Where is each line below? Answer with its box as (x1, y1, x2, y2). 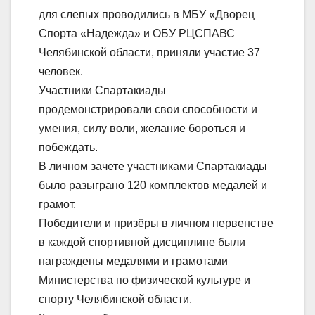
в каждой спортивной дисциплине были (39, 236, 245, 249)
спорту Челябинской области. (39, 293, 192, 306)
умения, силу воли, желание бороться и (39, 122, 245, 135)
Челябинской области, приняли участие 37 (39, 46, 260, 59)
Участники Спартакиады (39, 84, 166, 97)
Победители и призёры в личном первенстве (39, 217, 274, 230)
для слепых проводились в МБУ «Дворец (39, 8, 255, 21)
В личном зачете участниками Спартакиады (39, 160, 267, 173)
